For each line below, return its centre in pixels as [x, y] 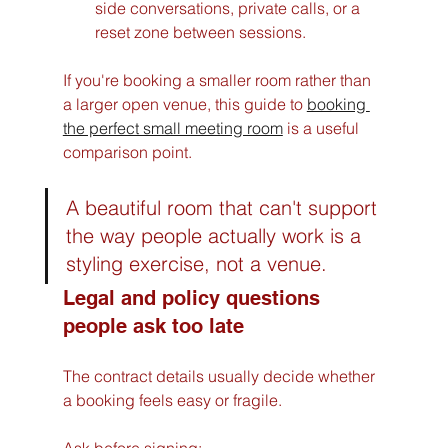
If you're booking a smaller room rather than [218, 80]
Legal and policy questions [194, 298]
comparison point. [127, 152]
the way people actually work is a [216, 236]
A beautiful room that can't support [224, 208]
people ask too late [153, 326]
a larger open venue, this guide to [184, 104]
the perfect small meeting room [172, 128]
